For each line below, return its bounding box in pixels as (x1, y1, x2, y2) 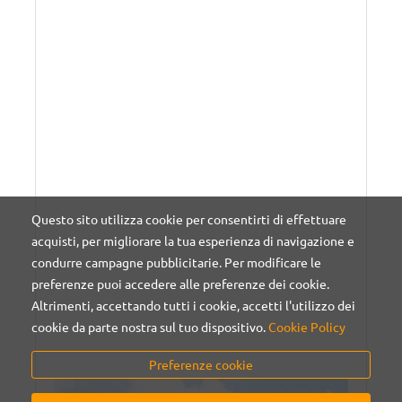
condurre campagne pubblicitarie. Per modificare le (31, 254, 321, 270)
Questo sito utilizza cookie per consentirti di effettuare (31, 211, 346, 227)
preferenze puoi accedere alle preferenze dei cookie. (31, 275, 329, 292)
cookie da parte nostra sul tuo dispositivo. (31, 319, 268, 335)
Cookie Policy (268, 319, 345, 335)
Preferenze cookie (149, 356, 253, 372)
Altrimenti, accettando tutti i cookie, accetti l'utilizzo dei (31, 297, 355, 313)
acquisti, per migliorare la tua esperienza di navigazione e (31, 232, 354, 249)
